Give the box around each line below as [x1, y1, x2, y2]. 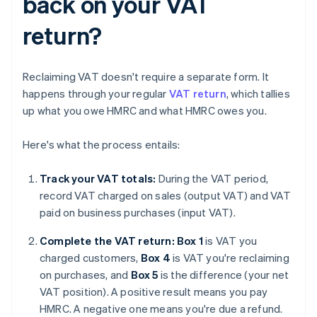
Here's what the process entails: [23, 137, 180, 152]
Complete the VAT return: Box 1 [40, 234, 203, 248]
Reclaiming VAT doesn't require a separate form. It [23, 69, 270, 84]
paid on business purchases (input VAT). [40, 205, 236, 220]
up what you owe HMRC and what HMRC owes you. [23, 103, 267, 118]
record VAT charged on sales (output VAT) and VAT [40, 188, 292, 203]
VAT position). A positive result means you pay [40, 284, 268, 299]
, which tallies [226, 86, 290, 101]
